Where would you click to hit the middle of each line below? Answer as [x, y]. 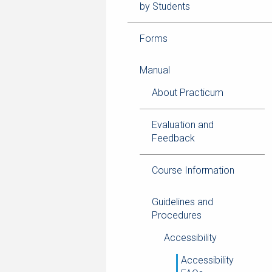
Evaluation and [183, 125]
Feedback [173, 138]
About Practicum [188, 93]
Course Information [193, 170]
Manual [155, 70]
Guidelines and [182, 202]
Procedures [177, 215]
